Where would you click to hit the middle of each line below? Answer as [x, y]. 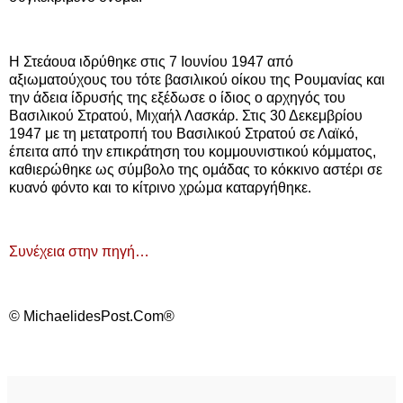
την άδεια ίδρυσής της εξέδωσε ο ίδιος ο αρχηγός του [177, 97]
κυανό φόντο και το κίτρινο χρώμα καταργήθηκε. [160, 187]
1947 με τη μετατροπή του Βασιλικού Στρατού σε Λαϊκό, [184, 133]
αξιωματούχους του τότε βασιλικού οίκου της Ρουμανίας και [197, 79]
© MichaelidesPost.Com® [92, 316]
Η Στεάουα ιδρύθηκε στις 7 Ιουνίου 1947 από [151, 61]
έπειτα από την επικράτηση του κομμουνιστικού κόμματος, [193, 151]
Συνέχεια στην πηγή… [79, 252]
